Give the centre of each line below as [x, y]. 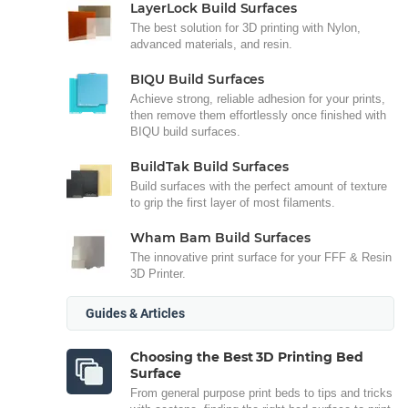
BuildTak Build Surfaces [210, 166]
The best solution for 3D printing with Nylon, [245, 27]
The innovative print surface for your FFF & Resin [261, 257]
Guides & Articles [135, 313]
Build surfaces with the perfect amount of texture [259, 186]
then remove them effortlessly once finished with [258, 115]
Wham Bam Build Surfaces [221, 237]
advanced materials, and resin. [211, 44]
